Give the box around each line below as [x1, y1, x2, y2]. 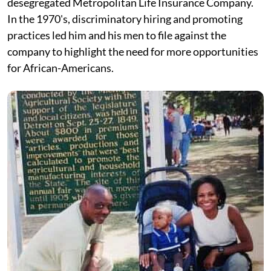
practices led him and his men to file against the [7, 28, 226, 42]
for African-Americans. [7, 60, 114, 74]
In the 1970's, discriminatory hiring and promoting [7, 11, 243, 25]
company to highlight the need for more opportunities [7, 44, 258, 58]
